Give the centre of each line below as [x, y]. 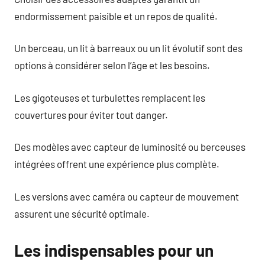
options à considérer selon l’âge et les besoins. [112, 65]
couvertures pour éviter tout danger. [91, 114]
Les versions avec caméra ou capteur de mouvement [127, 196]
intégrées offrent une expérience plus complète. [117, 164]
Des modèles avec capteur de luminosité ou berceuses [130, 147]
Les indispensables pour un [114, 250]
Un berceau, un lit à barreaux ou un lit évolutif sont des [128, 48]
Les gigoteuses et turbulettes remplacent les [110, 97]
